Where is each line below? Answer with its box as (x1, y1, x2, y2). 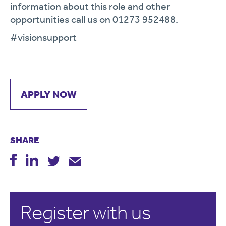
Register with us (20, 201, 151, 225)
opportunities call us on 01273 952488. (10, 13, 178, 25)
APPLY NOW (21, 88, 77, 100)
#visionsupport (10, 31, 77, 43)
